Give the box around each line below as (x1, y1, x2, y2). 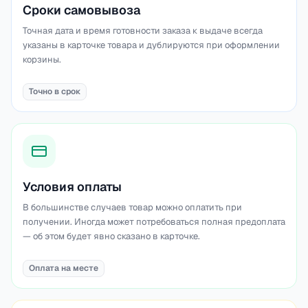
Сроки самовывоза (23, 2, 140, 18)
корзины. (23, 54, 61, 65)
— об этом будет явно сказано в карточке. (23, 230, 200, 242)
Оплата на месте (29, 263, 98, 274)
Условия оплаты (23, 179, 122, 195)
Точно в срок (29, 86, 80, 97)
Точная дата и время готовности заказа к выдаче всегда (23, 25, 263, 36)
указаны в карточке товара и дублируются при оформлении (23, 39, 280, 51)
